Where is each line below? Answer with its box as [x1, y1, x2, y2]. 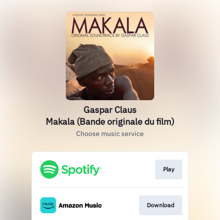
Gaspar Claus [83, 104, 137, 115]
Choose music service [76, 129, 144, 138]
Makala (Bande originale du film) [46, 116, 174, 127]
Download [146, 201, 174, 209]
